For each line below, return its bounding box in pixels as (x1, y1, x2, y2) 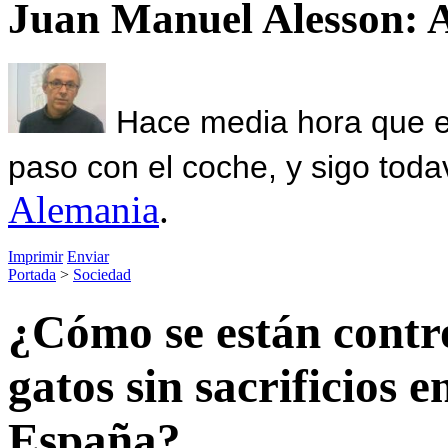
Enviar (67, 247, 109, 265)
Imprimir (8, 247, 63, 265)
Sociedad (73, 265, 131, 283)
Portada (8, 265, 56, 283)
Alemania (8, 187, 159, 231)
